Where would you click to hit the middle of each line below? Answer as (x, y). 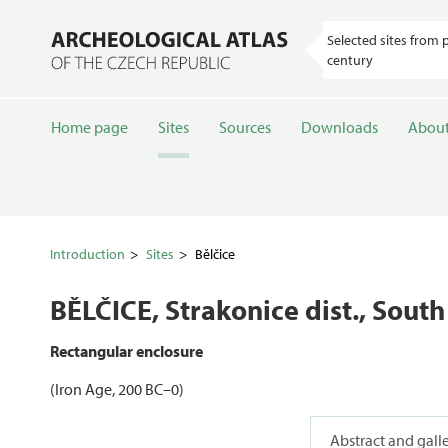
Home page (89, 127)
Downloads (339, 127)
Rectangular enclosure (126, 351)
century (350, 60)
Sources (245, 127)
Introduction (87, 254)
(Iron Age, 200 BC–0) (117, 389)
